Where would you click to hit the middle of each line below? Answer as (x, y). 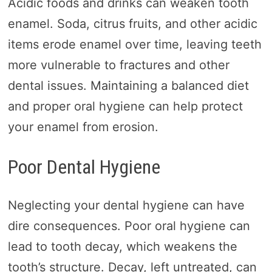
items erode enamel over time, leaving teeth (134, 45)
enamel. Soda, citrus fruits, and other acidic (132, 24)
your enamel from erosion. (83, 127)
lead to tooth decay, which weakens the (122, 246)
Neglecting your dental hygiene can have (126, 205)
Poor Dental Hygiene (84, 167)
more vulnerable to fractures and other (118, 65)
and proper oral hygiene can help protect (125, 107)
